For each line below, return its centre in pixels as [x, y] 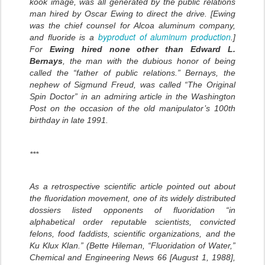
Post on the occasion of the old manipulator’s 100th [132, 109]
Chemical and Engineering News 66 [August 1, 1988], [132, 258]
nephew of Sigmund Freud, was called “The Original [132, 85]
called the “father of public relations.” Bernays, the [132, 73]
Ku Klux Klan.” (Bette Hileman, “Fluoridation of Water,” [132, 246]
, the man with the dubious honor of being [149, 61]
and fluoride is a [64, 38]
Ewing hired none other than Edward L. [143, 49]
